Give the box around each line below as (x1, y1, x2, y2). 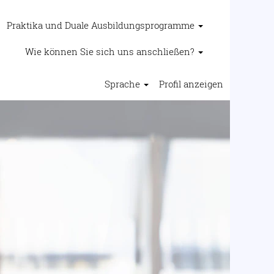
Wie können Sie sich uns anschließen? (25, 45, 197, 57)
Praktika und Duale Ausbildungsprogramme (7, 19, 197, 31)
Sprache (105, 78, 143, 90)
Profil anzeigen (159, 78, 223, 90)
